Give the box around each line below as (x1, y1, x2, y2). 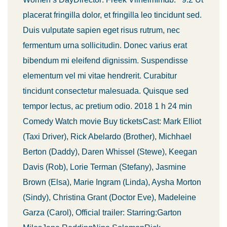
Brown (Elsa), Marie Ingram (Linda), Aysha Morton (23, 178, 201, 186)
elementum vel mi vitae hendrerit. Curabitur (23, 71, 177, 80)
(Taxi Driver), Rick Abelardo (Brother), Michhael (23, 132, 192, 141)
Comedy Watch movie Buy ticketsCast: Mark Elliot (23, 117, 201, 126)
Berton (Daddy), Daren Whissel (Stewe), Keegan (23, 147, 197, 156)
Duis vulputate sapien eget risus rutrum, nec (23, 26, 180, 34)
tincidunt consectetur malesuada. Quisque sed (23, 87, 188, 95)
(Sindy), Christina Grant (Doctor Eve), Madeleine (23, 193, 196, 202)
